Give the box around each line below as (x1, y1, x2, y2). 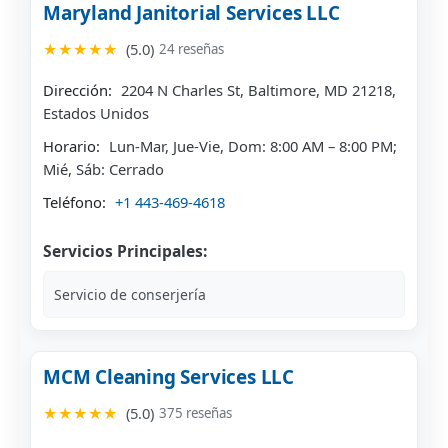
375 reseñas (159, 404, 232, 423)
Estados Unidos (43, 103, 149, 124)
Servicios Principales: (43, 240, 207, 263)
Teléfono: (43, 192, 106, 213)
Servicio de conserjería (54, 285, 206, 305)
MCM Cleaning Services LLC (43, 364, 294, 391)
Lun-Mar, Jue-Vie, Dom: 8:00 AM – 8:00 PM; (105, 136, 397, 157)
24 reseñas (159, 40, 224, 59)
